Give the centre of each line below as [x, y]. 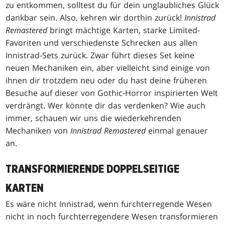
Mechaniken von [38, 131]
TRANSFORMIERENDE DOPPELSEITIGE [93, 170]
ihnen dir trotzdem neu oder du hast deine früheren [106, 81]
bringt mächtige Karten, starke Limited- [124, 30]
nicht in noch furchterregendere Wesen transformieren [112, 217]
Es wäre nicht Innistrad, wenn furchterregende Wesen [109, 204]
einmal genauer [177, 131]
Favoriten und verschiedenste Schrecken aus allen [102, 43]
